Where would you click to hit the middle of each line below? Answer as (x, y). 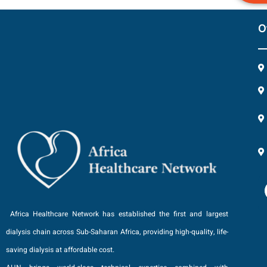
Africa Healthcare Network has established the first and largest (117, 214)
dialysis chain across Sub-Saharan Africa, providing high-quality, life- (117, 232)
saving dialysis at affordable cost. (62, 249)
